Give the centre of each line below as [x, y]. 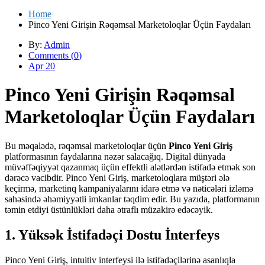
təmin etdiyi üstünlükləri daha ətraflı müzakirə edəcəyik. [109, 209]
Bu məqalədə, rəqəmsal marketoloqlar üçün [87, 146]
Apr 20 [42, 66]
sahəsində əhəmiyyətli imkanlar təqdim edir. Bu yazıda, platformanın [132, 199]
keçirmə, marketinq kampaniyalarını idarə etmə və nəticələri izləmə [129, 188]
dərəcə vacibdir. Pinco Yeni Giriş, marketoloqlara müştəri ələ [117, 177]
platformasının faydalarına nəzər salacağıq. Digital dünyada [115, 156]
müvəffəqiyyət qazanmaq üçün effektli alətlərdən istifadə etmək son [130, 167]
